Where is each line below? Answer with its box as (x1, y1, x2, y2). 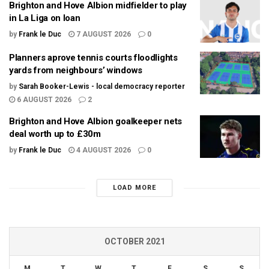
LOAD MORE (112, 184, 156, 192)
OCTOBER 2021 (104, 237, 165, 247)
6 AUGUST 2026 (15, 95, 71, 104)
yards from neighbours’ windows (9, 64, 142, 76)
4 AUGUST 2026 (74, 145, 131, 154)
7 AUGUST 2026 (74, 30, 131, 39)
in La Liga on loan (9, 13, 80, 24)
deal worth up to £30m (9, 128, 101, 139)
